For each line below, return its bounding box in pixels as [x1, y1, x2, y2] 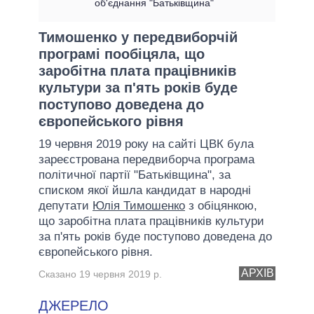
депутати [39, 198, 93, 212]
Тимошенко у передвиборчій [39, 29, 238, 45]
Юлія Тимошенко [93, 198, 185, 212]
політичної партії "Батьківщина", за [39, 168, 231, 182]
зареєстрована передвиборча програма [39, 152, 254, 166]
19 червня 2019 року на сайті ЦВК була [39, 137, 254, 151]
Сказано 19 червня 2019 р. [39, 268, 162, 280]
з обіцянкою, [185, 198, 257, 212]
